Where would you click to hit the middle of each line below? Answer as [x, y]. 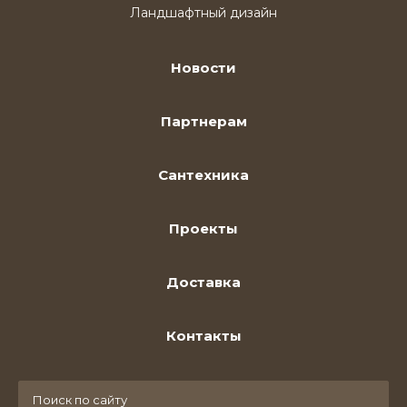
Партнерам [203, 121]
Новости [203, 67]
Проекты [203, 228]
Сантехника [203, 174]
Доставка [203, 282]
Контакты [203, 335]
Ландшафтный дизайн [203, 12]
